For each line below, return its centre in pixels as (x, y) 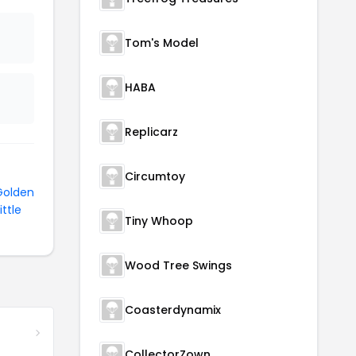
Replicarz (151, 132)
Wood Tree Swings (178, 265)
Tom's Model (162, 43)
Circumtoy (155, 176)
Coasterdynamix (173, 310)
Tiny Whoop (159, 221)
